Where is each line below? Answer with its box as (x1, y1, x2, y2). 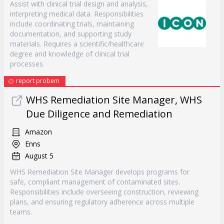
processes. (10, 59, 44, 68)
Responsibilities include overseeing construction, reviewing (10, 187, 198, 196)
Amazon (25, 127, 52, 136)
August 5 (25, 151, 53, 160)
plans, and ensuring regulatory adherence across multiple (10, 197, 194, 206)
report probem (16, 76, 59, 85)
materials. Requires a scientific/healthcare (10, 39, 144, 48)
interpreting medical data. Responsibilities (10, 9, 143, 18)
